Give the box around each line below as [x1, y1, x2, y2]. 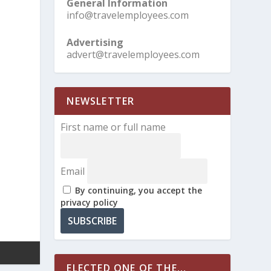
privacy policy [60, 197, 119, 209]
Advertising [67, 36, 124, 50]
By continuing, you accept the [75, 184, 203, 197]
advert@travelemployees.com [67, 48, 200, 62]
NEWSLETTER [67, 94, 135, 108]
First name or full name [60, 120, 166, 134]
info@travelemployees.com [67, 8, 189, 22]
